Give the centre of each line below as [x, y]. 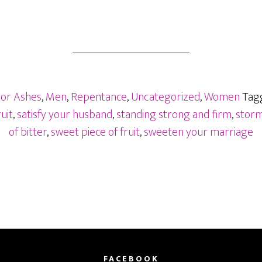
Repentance [99, 97]
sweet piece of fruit [95, 132]
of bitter [28, 132]
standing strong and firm [174, 115]
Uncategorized [166, 97]
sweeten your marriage [199, 132]
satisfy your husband [64, 115]
